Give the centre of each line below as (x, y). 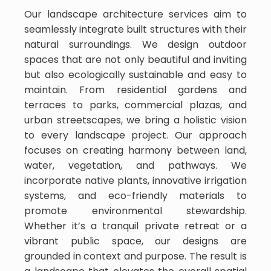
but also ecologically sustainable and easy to (135, 74)
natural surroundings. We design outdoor (135, 44)
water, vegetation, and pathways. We (135, 165)
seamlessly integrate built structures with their (135, 29)
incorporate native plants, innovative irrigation (135, 180)
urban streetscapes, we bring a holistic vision (135, 120)
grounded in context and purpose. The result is (135, 256)
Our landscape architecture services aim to (135, 14)
